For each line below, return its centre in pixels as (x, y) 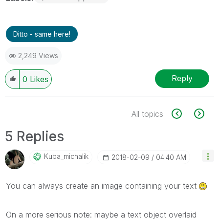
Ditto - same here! (42, 34)
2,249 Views (38, 55)
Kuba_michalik (66, 156)
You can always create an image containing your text (102, 186)
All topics (147, 114)
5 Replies (34, 136)
